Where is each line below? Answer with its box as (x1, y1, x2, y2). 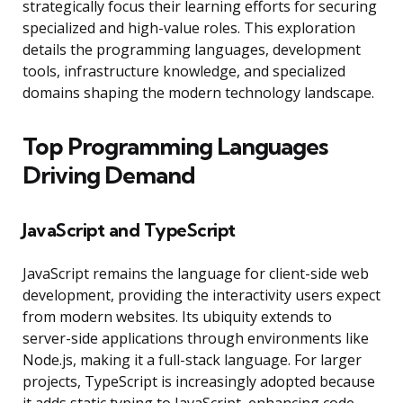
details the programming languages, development (22, 40, 361, 60)
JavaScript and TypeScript (22, 219, 236, 242)
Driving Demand (22, 160, 195, 191)
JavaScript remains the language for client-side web (22, 264, 369, 284)
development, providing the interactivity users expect (22, 285, 381, 306)
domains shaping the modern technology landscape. (22, 83, 374, 103)
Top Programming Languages (22, 131, 327, 162)
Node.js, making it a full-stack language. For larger (22, 350, 362, 371)
